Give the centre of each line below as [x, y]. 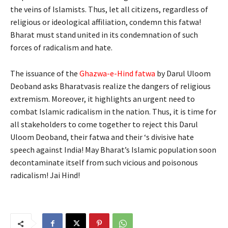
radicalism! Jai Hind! [45, 175]
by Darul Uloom [183, 74]
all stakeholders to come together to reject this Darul [104, 124]
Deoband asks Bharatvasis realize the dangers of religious [110, 86]
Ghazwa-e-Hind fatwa [117, 74]
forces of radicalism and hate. [61, 48]
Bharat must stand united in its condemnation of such [104, 35]
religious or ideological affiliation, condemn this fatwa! [106, 22]
